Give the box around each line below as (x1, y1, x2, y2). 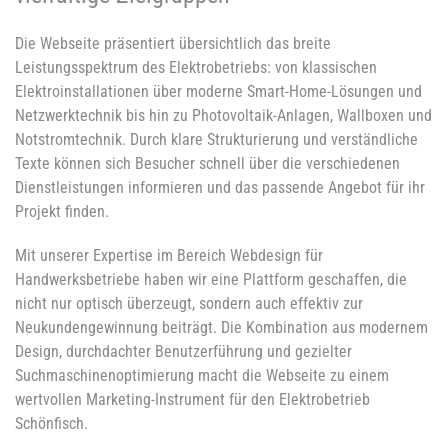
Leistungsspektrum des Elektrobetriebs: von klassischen (15, 58, 377, 78)
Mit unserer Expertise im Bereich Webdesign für (15, 246, 323, 266)
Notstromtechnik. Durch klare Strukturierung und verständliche (15, 130, 418, 150)
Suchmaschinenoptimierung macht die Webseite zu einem (15, 366, 389, 386)
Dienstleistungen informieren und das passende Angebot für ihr (15, 178, 425, 198)
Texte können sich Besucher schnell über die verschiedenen (15, 154, 400, 174)
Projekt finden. (15, 202, 109, 222)
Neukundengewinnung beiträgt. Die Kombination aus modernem (15, 318, 428, 338)
